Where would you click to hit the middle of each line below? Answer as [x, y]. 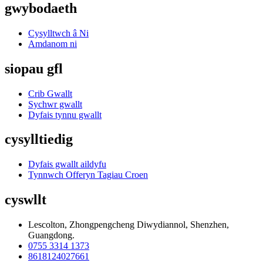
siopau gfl [34, 68]
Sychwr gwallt [55, 104]
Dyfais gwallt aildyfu [67, 164]
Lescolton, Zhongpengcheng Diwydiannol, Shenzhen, [129, 225]
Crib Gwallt [50, 93]
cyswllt [26, 200]
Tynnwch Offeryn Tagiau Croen [88, 175]
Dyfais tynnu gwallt [65, 114]
